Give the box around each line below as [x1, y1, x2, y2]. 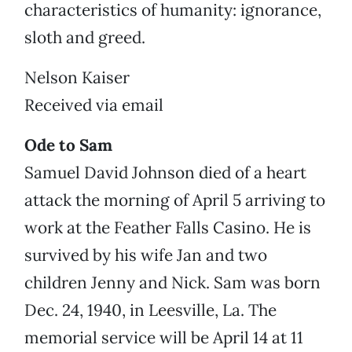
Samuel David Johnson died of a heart [24, 162, 306, 184]
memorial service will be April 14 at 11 [24, 327, 303, 349]
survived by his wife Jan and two [24, 244, 267, 266]
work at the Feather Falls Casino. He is [24, 217, 311, 239]
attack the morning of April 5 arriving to [24, 189, 325, 211]
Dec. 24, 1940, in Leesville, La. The [24, 299, 277, 321]
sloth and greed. [24, 27, 145, 49]
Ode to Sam [24, 134, 112, 156]
